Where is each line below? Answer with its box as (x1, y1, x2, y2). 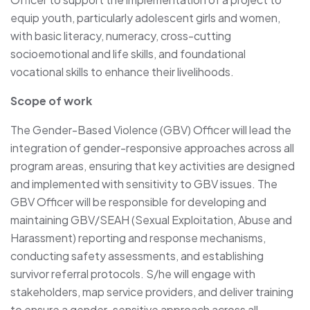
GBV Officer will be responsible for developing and (10, 194, 266, 209)
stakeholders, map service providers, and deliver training (10, 284, 293, 299)
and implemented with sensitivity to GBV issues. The (10, 176, 277, 191)
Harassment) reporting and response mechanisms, (10, 230, 266, 245)
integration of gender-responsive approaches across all (10, 140, 294, 155)
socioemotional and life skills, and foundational (10, 46, 246, 61)
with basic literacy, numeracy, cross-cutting (10, 28, 231, 43)
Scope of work (10, 93, 92, 108)
